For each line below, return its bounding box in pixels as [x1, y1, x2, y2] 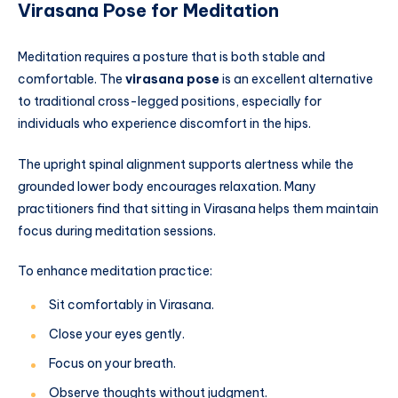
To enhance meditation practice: [18, 263, 212, 280]
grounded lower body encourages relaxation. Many [18, 178, 316, 195]
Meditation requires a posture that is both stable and [18, 48, 325, 65]
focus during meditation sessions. [18, 222, 216, 239]
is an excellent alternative [219, 70, 373, 87]
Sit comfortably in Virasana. [49, 297, 214, 314]
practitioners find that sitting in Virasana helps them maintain [18, 200, 378, 217]
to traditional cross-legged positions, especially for [18, 92, 322, 109]
